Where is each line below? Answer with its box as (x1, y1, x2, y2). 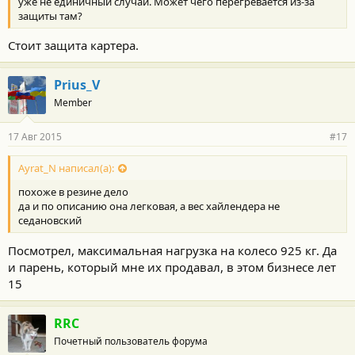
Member (54, 96, 92, 109)
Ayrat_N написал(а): (18, 161, 114, 176)
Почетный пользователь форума (54, 334, 208, 348)
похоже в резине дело (18, 185, 128, 200)
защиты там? (18, 8, 82, 23)
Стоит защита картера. (8, 37, 139, 53)
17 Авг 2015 (8, 130, 62, 143)
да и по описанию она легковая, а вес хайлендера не (18, 199, 280, 214)
